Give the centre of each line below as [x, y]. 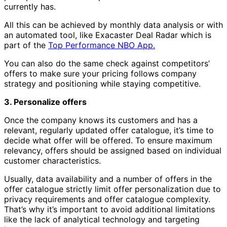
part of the [26, 45]
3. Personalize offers [45, 102]
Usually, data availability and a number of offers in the [108, 179]
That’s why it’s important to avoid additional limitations [109, 209]
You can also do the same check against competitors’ [107, 63]
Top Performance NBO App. [102, 45]
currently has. [30, 6]
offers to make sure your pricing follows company [100, 73]
